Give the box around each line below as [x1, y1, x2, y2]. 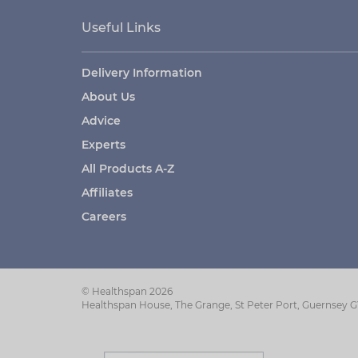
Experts [82, 137, 125, 152]
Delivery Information [82, 66, 202, 80]
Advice [82, 113, 121, 128]
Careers [82, 209, 126, 224]
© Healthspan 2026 [82, 285, 173, 297]
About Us [82, 89, 135, 104]
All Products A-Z [82, 161, 174, 176]
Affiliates [82, 185, 133, 200]
